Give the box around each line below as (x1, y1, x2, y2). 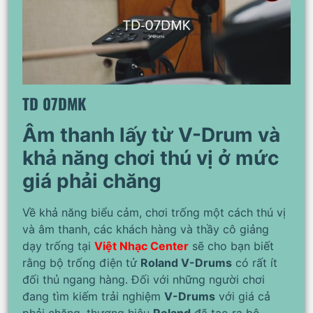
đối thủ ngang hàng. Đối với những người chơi (22, 272, 265, 287)
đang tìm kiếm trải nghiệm (22, 289, 164, 304)
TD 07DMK (22, 92, 86, 115)
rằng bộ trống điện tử (22, 256, 140, 270)
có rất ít (232, 256, 277, 270)
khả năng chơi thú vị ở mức (22, 146, 279, 170)
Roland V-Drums (140, 256, 232, 270)
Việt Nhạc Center (94, 239, 189, 254)
